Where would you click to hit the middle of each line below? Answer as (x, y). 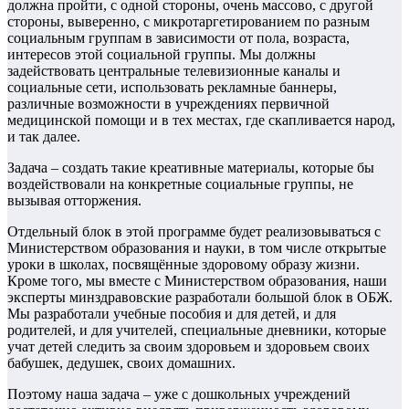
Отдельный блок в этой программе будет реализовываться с (194, 232)
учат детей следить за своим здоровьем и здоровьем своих (189, 347)
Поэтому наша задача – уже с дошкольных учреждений (179, 394)
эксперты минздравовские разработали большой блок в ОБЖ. (200, 298)
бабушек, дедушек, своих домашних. (121, 363)
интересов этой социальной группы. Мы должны (162, 55)
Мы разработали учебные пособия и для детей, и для (172, 314)
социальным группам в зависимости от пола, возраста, (178, 38)
